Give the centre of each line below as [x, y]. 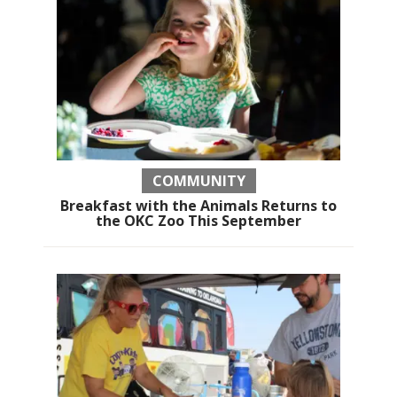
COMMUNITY [198, 181]
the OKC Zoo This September [198, 221]
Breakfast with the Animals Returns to [198, 206]
